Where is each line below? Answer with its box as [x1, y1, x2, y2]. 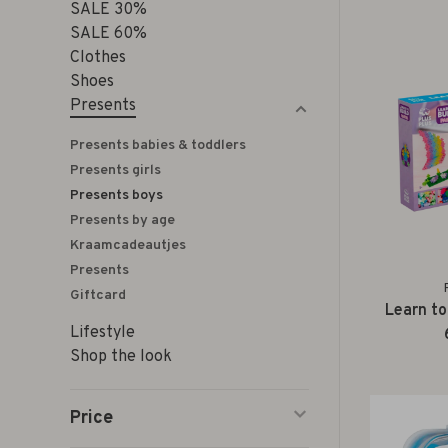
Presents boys [70, 187, 163, 204]
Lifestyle [70, 323, 135, 343]
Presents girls [70, 162, 161, 179]
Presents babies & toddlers [70, 137, 246, 154]
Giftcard [70, 287, 126, 304]
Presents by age [70, 212, 175, 229]
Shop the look [70, 347, 172, 367]
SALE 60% [70, 24, 147, 44]
